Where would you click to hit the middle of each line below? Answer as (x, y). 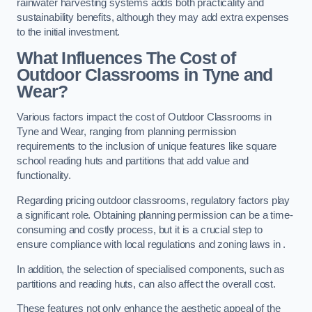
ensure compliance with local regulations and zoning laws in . (151, 244)
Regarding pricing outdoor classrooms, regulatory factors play (154, 201)
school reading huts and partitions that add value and (133, 161)
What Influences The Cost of (126, 58)
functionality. (44, 176)
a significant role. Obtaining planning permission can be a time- (155, 215)
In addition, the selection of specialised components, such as (151, 269)
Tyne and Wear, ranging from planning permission (127, 132)
